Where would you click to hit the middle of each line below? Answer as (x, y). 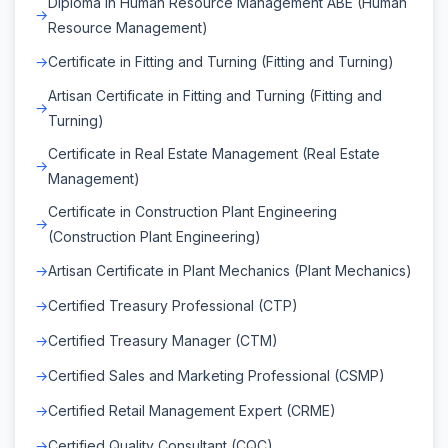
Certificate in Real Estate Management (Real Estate (214, 153)
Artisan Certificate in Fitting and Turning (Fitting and (215, 95)
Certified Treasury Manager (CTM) (163, 340)
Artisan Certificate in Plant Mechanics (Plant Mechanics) (230, 270)
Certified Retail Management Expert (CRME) (192, 410)
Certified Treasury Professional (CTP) (173, 305)
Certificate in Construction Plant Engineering (192, 211)
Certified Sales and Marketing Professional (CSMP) (216, 375)
